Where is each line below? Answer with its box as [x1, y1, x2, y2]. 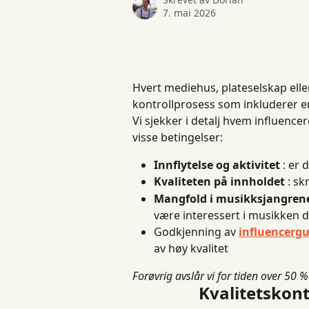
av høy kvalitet [154, 240, 228, 256]
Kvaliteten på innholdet [154, 174, 285, 190]
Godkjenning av [154, 223, 239, 239]
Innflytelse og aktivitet [154, 157, 280, 172]
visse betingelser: [132, 130, 223, 145]
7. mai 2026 [163, 6, 216, 19]
